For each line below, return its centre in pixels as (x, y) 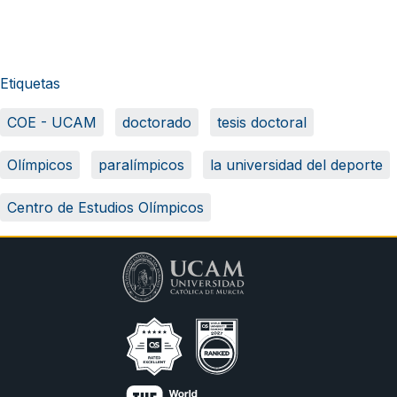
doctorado (157, 122)
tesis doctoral (262, 122)
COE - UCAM (52, 122)
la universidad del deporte (296, 164)
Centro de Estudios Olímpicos (105, 207)
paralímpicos (141, 164)
